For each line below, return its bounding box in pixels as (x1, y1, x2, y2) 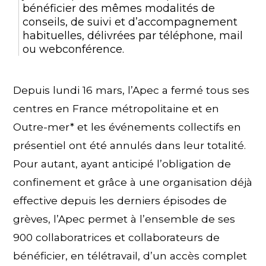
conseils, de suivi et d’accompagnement (23, 15, 238, 28)
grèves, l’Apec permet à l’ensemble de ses (13, 213, 236, 226)
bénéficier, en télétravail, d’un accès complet (13, 249, 248, 262)
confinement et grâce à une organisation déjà (13, 176, 253, 189)
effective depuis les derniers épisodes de (13, 194, 227, 207)
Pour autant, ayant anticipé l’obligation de (13, 157, 232, 170)
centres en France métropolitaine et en (13, 102, 220, 115)
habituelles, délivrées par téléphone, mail (23, 29, 243, 42)
